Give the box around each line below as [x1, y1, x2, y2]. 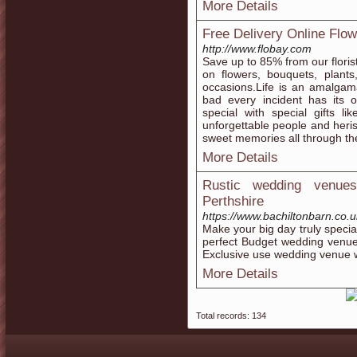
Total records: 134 [196, 311, 266, 320]
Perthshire [202, 194, 264, 209]
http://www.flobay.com [202, 42, 312, 55]
